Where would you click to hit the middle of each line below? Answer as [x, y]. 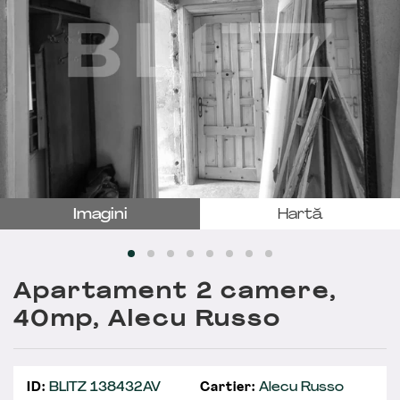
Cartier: [228, 387]
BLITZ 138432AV [103, 387]
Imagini [100, 215]
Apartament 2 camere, [175, 292]
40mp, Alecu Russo [147, 320]
